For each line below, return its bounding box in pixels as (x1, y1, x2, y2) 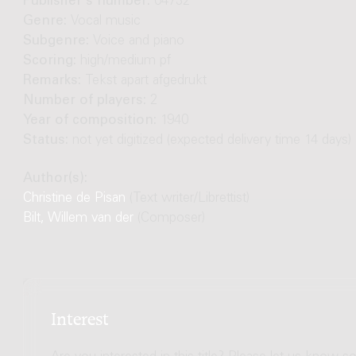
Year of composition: (22, 114, 161, 129)
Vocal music (70, 15, 141, 29)
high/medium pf (79, 55, 171, 69)
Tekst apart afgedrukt (84, 75, 207, 89)
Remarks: (22, 75, 85, 89)
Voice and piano (92, 35, 184, 49)
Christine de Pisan (22, 192, 126, 206)
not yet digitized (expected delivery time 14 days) (72, 134, 351, 149)
